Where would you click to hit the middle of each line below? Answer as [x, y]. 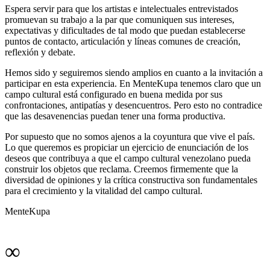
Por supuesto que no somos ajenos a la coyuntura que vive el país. [130, 137]
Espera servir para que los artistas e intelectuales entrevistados [121, 9]
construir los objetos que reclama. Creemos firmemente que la [121, 169]
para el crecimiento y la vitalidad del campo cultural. [105, 191]
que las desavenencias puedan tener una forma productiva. [116, 116]
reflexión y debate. [41, 52]
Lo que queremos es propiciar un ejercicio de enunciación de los [127, 148]
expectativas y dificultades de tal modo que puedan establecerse [125, 31]
